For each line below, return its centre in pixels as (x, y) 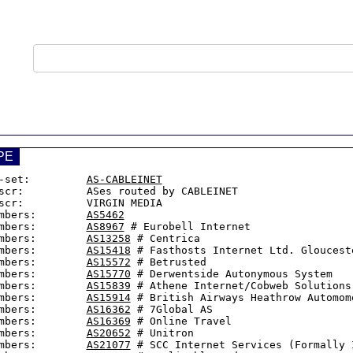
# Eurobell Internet (187, 227)
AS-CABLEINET (124, 179)
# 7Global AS (171, 309)
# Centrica (165, 238)
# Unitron (162, 333)
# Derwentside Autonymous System (231, 274)
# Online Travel (181, 321)
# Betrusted (168, 262)
